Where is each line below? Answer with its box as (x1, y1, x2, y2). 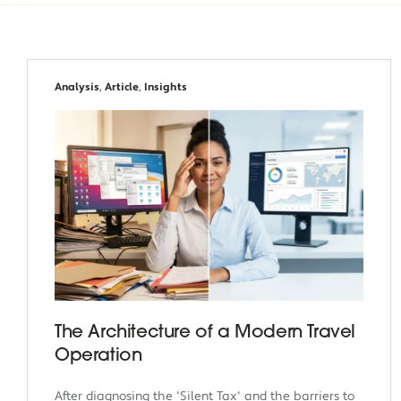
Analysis (55, 81, 99, 95)
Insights (144, 81, 187, 95)
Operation (55, 347, 142, 366)
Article (105, 81, 139, 95)
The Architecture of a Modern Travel (55, 324, 356, 343)
